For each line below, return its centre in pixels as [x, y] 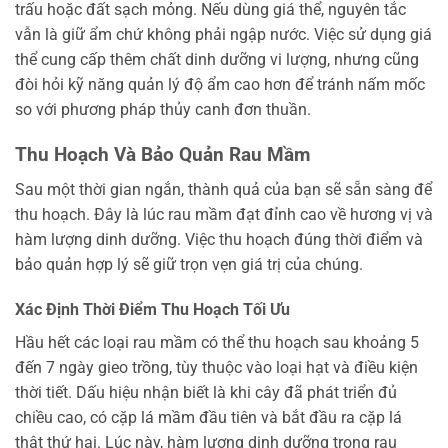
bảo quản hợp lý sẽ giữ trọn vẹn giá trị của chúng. [189, 264]
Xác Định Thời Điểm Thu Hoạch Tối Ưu [152, 310]
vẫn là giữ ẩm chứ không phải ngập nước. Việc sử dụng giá [223, 35]
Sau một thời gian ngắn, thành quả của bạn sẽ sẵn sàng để [223, 189]
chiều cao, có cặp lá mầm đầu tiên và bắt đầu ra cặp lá [208, 418]
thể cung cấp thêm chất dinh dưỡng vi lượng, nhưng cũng [217, 60]
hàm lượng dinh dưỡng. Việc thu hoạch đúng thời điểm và [219, 239]
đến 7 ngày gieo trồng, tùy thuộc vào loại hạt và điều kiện [216, 368]
